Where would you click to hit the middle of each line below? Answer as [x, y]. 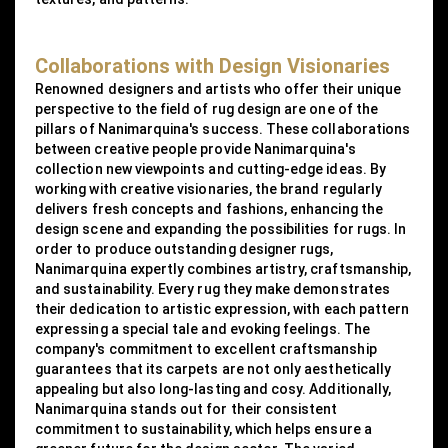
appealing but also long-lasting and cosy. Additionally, [213, 389]
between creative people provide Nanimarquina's [195, 149]
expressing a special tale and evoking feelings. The [202, 329]
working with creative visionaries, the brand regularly [209, 189]
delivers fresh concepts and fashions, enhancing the [209, 209]
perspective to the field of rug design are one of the [206, 109]
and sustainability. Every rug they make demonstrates [212, 289]
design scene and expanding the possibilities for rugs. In [221, 229]
